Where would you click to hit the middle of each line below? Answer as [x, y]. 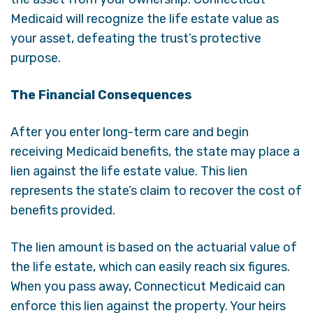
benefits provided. [63, 210]
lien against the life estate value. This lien [129, 171]
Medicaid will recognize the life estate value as [145, 19]
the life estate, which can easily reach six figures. [150, 267]
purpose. [36, 58]
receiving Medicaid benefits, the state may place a [155, 151]
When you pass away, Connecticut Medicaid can [148, 286]
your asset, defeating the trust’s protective [136, 38]
